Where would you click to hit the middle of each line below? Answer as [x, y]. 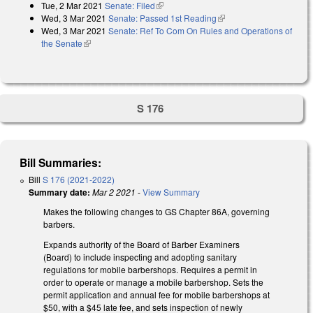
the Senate [62, 43]
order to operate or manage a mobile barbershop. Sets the [153, 282]
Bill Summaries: [61, 163]
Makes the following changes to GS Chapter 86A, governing [156, 212]
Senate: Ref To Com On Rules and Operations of [200, 30]
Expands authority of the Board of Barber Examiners [141, 245]
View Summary [171, 192]
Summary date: [59, 192]
